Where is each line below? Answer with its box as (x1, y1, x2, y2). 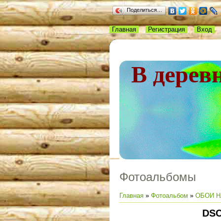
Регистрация (148, 26, 185, 33)
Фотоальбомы (119, 170, 196, 184)
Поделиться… (127, 7, 162, 13)
